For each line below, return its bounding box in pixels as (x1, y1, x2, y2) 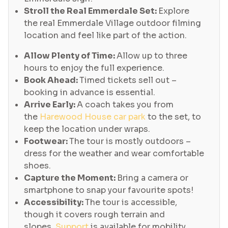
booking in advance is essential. (24, 87, 155, 98)
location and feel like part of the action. (24, 30, 187, 41)
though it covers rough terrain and (24, 209, 165, 220)
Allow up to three (117, 50, 187, 62)
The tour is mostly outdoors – (69, 136, 191, 147)
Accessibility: (24, 197, 85, 208)
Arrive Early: (24, 99, 77, 110)
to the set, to (146, 111, 201, 123)
